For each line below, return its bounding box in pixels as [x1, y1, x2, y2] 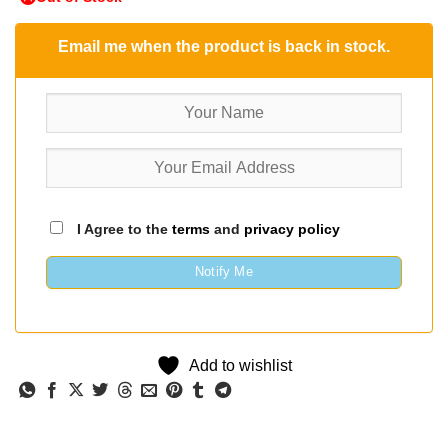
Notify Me [195, 263, 253, 279]
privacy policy [244, 221, 340, 238]
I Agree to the [73, 221, 172, 238]
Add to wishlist [189, 356, 292, 374]
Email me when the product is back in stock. [58, 38, 390, 56]
